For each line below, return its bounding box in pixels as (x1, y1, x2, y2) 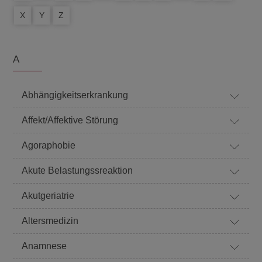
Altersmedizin (22, 216, 79, 226)
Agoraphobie (22, 140, 76, 150)
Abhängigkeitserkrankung (22, 90, 129, 100)
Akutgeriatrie (22, 191, 75, 201)
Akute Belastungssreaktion (22, 166, 133, 175)
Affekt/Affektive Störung (22, 115, 119, 125)
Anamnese (22, 241, 67, 251)
